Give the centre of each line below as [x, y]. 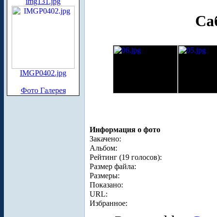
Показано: [106, 185]
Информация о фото [125, 129]
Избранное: [108, 203]
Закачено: [105, 139]
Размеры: [105, 175]
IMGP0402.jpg [43, 73]
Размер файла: [113, 166]
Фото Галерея [43, 90]
